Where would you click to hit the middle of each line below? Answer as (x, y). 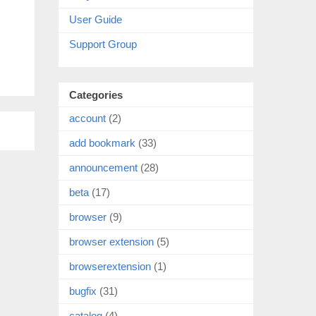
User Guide (96, 20)
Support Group (103, 44)
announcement (103, 167)
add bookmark (102, 142)
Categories (96, 95)
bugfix (83, 291)
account (87, 118)
